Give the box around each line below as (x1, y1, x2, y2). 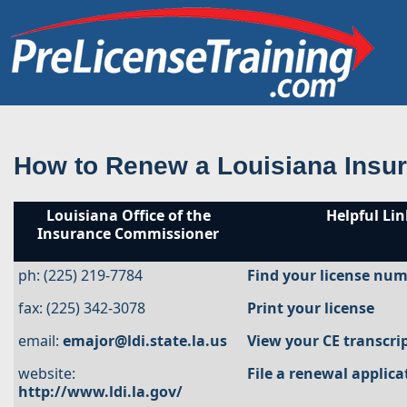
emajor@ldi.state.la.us (63, 331, 227, 351)
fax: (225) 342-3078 (18, 298, 145, 318)
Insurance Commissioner (37, 223, 219, 243)
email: (18, 331, 63, 351)
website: (18, 363, 75, 383)
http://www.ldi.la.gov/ (18, 382, 183, 402)
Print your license (247, 298, 374, 318)
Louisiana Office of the (45, 205, 211, 225)
